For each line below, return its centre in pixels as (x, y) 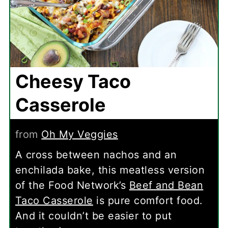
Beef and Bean (166, 185)
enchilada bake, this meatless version (110, 170)
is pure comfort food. (148, 200)
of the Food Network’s (72, 185)
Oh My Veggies (80, 134)
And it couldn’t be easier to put (93, 216)
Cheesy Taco (73, 81)
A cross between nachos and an (96, 154)
